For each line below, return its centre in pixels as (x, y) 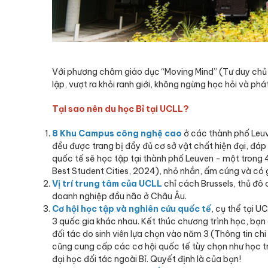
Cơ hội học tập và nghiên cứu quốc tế (132, 209)
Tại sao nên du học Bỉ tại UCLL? (121, 109)
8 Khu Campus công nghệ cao (117, 134)
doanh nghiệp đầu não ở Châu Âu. (119, 197)
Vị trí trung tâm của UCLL (107, 184)
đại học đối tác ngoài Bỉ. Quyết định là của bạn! (147, 259)
